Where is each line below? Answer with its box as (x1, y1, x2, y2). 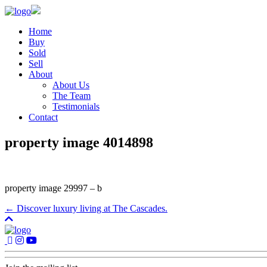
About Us (52, 80, 89, 90)
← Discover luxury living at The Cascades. (5, 203, 167, 213)
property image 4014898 (5, 134, 153, 150)
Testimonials (52, 101, 100, 111)
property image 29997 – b (5, 182, 102, 193)
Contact (29, 112, 58, 122)
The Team (52, 91, 91, 101)
